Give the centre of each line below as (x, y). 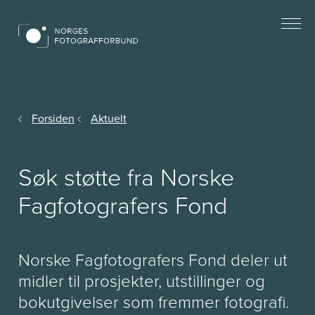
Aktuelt (109, 118)
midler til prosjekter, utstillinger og (142, 281)
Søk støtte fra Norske (126, 178)
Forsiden (53, 118)
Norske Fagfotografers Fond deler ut (153, 260)
